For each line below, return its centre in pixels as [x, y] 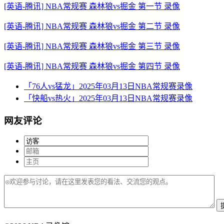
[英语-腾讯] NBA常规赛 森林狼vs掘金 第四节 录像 [92, 66]
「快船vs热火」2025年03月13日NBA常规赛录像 [108, 98]
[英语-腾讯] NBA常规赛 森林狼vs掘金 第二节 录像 [92, 26]
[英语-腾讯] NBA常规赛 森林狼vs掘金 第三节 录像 [92, 46]
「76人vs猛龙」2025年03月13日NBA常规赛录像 [108, 86]
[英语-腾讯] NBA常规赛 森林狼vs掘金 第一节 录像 [92, 6]
